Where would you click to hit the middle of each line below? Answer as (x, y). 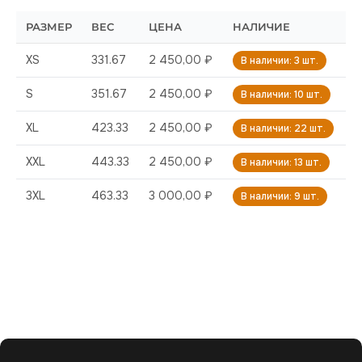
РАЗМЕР (49, 26)
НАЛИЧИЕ (261, 26)
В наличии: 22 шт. (283, 128)
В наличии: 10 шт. (282, 94)
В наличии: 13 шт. (281, 162)
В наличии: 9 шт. (280, 196)
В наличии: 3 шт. (280, 60)
